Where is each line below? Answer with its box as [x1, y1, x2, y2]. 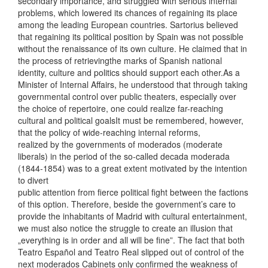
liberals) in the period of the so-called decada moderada [18, 150, 230, 162]
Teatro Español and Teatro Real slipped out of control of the [18, 246, 244, 258]
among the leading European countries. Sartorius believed [18, 19, 238, 31]
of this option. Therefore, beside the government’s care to [18, 198, 236, 210]
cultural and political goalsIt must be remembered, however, [18, 114, 243, 126]
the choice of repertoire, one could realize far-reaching [18, 102, 223, 114]
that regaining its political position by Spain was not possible [18, 31, 243, 42]
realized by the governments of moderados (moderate [18, 138, 223, 150]
